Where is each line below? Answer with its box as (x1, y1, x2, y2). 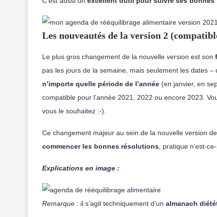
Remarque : (42, 200, 78, 207)
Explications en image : (42, 164, 120, 172)
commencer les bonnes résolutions (42, 142, 159, 150)
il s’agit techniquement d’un (78, 200, 166, 207)
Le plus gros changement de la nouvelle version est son (42, 53, 215, 61)
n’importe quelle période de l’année (42, 80, 159, 88)
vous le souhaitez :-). (42, 107, 108, 115)
